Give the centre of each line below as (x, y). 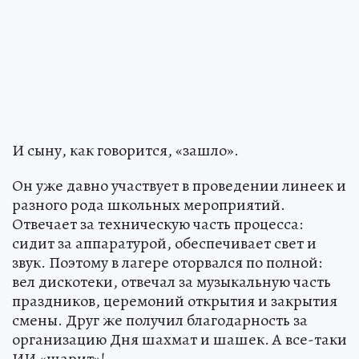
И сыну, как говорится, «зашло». (125, 150)
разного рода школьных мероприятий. (149, 204)
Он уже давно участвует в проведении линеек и (179, 185)
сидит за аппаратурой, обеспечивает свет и (164, 243)
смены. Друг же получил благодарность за (160, 320)
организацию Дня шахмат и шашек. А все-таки (179, 339)
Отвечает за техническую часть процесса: (157, 224)
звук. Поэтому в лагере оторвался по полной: (167, 262)
